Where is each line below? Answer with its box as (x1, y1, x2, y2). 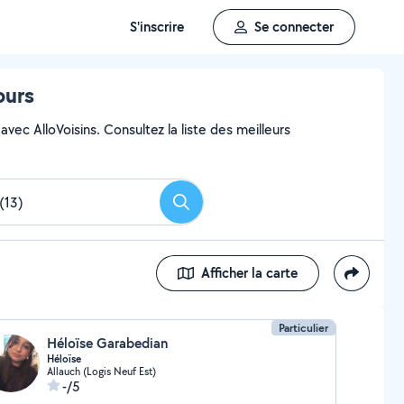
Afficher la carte (201, 263, 298, 282)
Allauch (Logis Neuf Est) (46, 364, 156, 378)
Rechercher (179, 197, 248, 217)
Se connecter (254, 17, 334, 36)
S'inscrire (130, 17, 184, 36)
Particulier (279, 320, 329, 335)
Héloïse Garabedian (46, 334, 168, 353)
